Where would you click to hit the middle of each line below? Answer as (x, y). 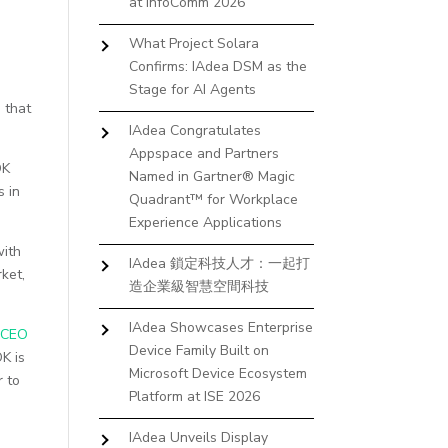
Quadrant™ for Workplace (213, 199)
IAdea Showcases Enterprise (220, 327)
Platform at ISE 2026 (194, 396)
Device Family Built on (198, 350)
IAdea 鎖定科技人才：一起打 (219, 263)
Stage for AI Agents (192, 89)
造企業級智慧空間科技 (198, 286)
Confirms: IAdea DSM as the (217, 66)
